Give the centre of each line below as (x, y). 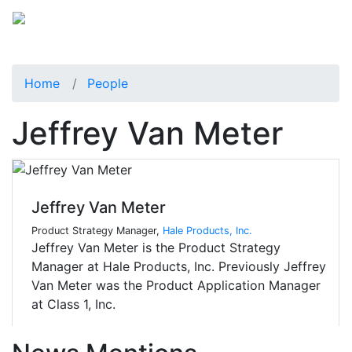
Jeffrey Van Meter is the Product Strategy (156, 248)
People (108, 83)
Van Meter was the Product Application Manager (176, 286)
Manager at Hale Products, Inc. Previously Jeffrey (179, 267)
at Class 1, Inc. (73, 304)
